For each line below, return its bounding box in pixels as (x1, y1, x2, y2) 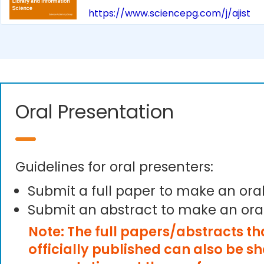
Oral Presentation (15, 98, 174, 126)
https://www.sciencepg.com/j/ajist (88, 6, 250, 21)
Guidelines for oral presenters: (15, 157, 213, 177)
